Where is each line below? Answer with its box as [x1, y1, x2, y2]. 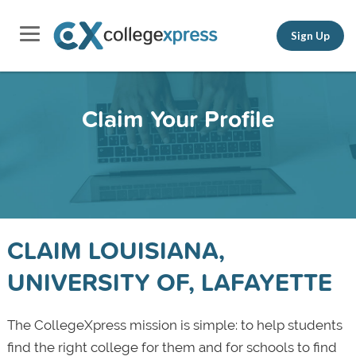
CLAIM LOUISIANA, [6, 232, 225, 268]
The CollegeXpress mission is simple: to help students [6, 317, 342, 333]
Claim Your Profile [81, 101, 275, 136]
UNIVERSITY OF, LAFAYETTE [6, 264, 332, 300]
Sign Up [291, 29, 330, 42]
